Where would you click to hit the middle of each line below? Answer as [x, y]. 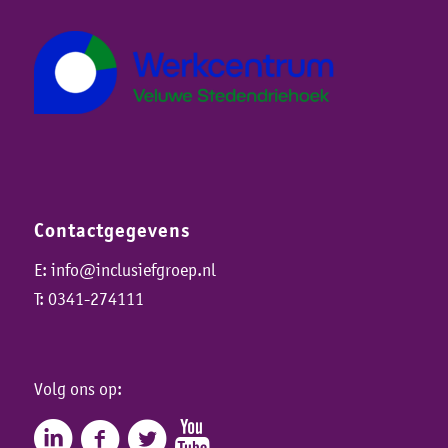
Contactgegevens [112, 230]
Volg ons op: [77, 388]
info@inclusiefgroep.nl [133, 270]
